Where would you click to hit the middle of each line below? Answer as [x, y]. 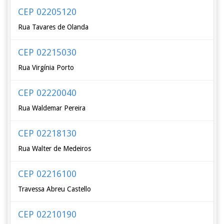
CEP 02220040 [47, 93]
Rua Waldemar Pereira [52, 108]
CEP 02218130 [47, 133]
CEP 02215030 [47, 52]
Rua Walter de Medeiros [55, 148]
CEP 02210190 [47, 214]
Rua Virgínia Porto [46, 67]
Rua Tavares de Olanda [53, 27]
